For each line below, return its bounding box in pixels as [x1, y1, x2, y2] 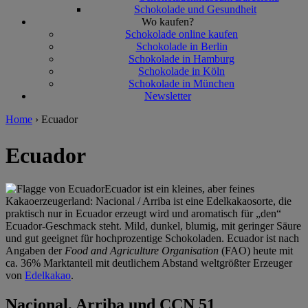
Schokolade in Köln [138, 65, 225, 77]
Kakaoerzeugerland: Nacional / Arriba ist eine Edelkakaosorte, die [5, 195, 291, 208]
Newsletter [144, 90, 191, 102]
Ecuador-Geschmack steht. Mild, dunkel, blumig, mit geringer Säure [5, 220, 301, 232]
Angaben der [5, 245, 65, 257]
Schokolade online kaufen [125, 28, 238, 40]
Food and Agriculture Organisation [65, 245, 219, 257]
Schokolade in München [129, 78, 234, 89]
